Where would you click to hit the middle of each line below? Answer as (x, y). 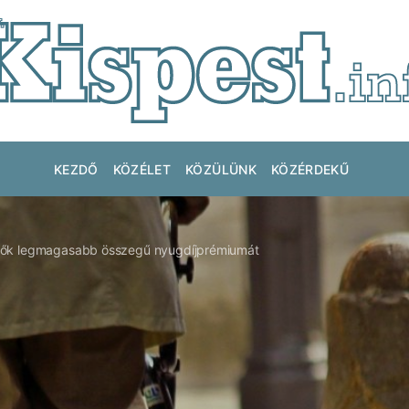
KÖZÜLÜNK (221, 169)
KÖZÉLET (142, 169)
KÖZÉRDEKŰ (310, 169)
